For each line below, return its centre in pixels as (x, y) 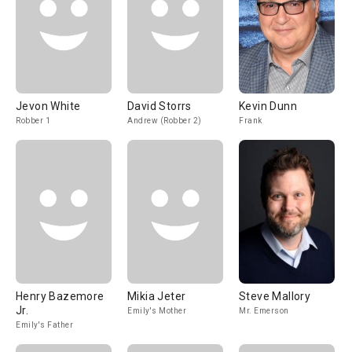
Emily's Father (44, 325)
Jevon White (48, 106)
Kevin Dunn (268, 106)
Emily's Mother (157, 311)
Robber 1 (33, 121)
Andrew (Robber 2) (165, 121)
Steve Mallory (275, 296)
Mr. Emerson (264, 311)
